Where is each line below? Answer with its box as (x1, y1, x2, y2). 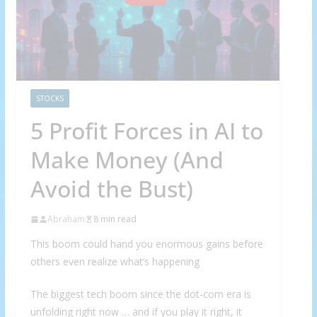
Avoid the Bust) (30, 173, 193, 204)
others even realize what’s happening (30, 255, 200, 269)
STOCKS (35, 93, 64, 104)
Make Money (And (30, 144, 224, 175)
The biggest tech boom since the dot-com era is (30, 287, 251, 301)
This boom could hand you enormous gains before (30, 237, 263, 251)
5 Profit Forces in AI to (30, 115, 263, 146)
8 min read (93, 213, 137, 226)
